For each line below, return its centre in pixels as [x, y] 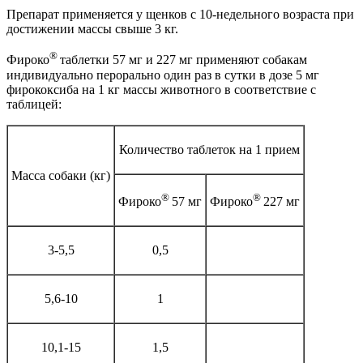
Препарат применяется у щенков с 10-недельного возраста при [180, 15]
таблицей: [34, 104]
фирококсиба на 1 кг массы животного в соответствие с [161, 89]
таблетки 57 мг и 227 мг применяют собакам [184, 60]
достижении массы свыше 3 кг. [92, 29]
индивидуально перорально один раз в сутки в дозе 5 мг [163, 75]
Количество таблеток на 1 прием [209, 149]
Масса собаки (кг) [61, 175]
